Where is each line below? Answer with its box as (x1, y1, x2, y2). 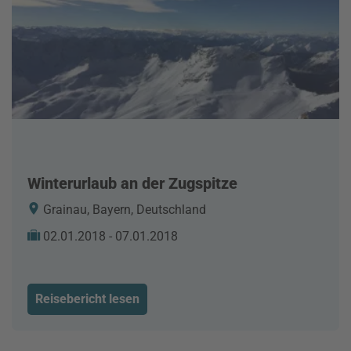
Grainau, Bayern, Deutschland (40, 201, 206, 217)
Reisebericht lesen (35, 291, 139, 306)
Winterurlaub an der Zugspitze (27, 173, 237, 193)
